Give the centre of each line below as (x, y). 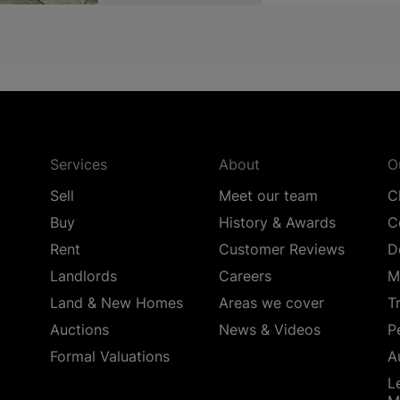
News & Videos (269, 330)
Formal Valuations (110, 357)
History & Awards (277, 223)
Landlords (84, 276)
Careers (245, 276)
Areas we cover (271, 303)
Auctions (80, 330)
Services (79, 165)
